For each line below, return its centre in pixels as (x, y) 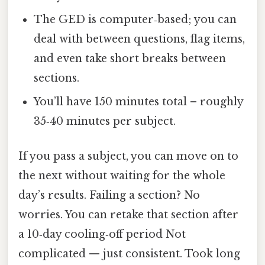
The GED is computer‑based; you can (135, 20)
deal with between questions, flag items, (140, 39)
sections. (57, 78)
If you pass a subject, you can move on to (128, 156)
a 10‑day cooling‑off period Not (102, 235)
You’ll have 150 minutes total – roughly (139, 102)
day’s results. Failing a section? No (109, 195)
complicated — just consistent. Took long (129, 254)
